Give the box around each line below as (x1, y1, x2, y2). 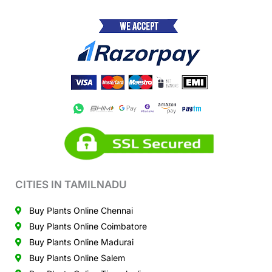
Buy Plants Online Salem (29, 252, 125, 263)
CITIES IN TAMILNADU (15, 178, 127, 191)
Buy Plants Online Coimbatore (29, 220, 147, 231)
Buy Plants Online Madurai (29, 236, 134, 247)
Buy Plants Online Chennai (29, 205, 133, 216)
